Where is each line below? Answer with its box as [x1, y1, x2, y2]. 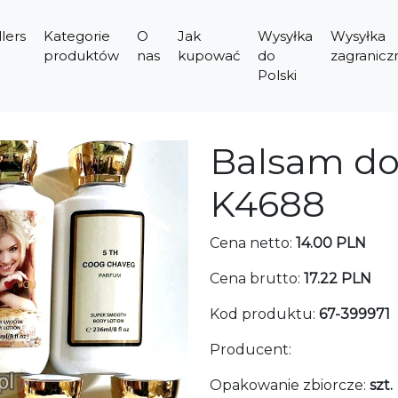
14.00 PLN [296, 235, 366, 251]
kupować [178, 47, 240, 64]
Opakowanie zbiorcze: [210, 377, 370, 394]
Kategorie [44, 28, 110, 44]
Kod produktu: [210, 306, 319, 322]
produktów [44, 47, 119, 64]
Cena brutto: [210, 270, 304, 287]
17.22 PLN [304, 270, 371, 287]
